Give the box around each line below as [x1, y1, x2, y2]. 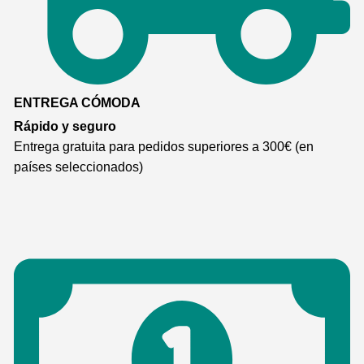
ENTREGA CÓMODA [14, 96, 141, 110]
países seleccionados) [14, 159, 143, 175]
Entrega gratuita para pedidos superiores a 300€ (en [14, 139, 314, 154]
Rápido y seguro [14, 119, 116, 134]
